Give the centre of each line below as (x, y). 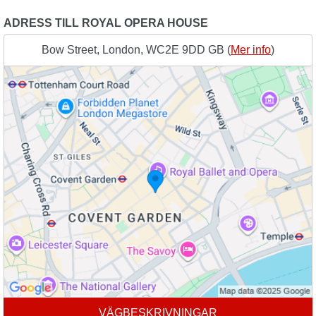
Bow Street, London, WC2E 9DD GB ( (136, 50)
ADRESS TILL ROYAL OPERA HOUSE (106, 23)
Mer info (251, 50)
